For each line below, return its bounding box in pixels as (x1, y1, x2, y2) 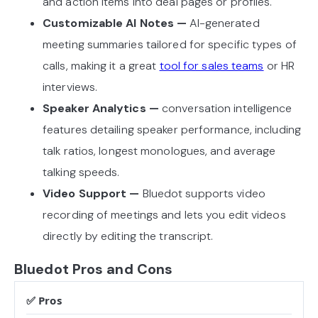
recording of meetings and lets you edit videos (43, 207, 286, 222)
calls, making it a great (43, 57, 160, 73)
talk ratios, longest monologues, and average (43, 143, 276, 158)
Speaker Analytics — (43, 100, 159, 116)
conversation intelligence (158, 100, 292, 116)
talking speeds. (43, 164, 120, 180)
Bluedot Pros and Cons (14, 259, 173, 278)
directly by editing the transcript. (43, 228, 214, 243)
